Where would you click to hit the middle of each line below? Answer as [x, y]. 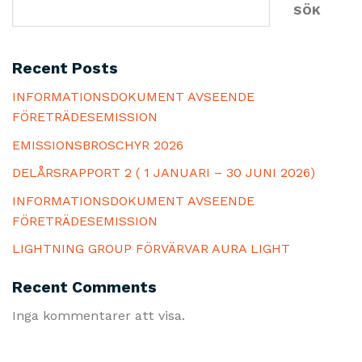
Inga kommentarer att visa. [99, 315]
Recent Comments [84, 288]
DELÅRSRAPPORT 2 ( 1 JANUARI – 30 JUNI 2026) [164, 173]
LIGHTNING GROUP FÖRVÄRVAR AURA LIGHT [151, 249]
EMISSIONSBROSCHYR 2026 [98, 145]
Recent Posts [65, 69]
